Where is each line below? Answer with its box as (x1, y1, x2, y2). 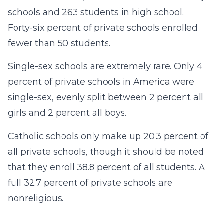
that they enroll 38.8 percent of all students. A (8, 162, 205, 172)
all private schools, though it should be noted (8, 146, 204, 157)
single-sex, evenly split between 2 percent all (8, 92, 203, 103)
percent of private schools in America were (8, 77, 194, 87)
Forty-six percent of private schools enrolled (8, 22, 198, 33)
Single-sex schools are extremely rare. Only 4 (8, 61, 202, 72)
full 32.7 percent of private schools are (8, 177, 172, 188)
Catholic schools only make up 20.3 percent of (8, 131, 208, 141)
